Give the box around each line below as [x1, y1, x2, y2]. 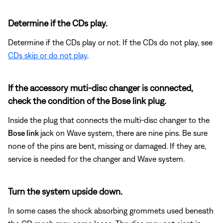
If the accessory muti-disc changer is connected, [8, 83, 193, 94]
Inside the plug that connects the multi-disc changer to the [8, 115, 210, 125]
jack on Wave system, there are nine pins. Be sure [40, 128, 208, 138]
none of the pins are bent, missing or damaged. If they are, [8, 141, 206, 151]
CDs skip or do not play [8, 51, 87, 60]
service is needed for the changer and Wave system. [8, 154, 185, 164]
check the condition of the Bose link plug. [8, 96, 166, 107]
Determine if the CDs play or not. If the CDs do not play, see [8, 38, 213, 47]
